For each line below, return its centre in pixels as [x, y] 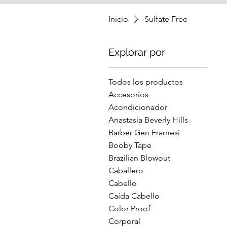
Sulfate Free [166, 19]
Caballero [126, 171]
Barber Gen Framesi [144, 133]
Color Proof [129, 209]
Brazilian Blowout [139, 158]
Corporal [124, 221]
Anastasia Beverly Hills [148, 120]
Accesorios [128, 94]
